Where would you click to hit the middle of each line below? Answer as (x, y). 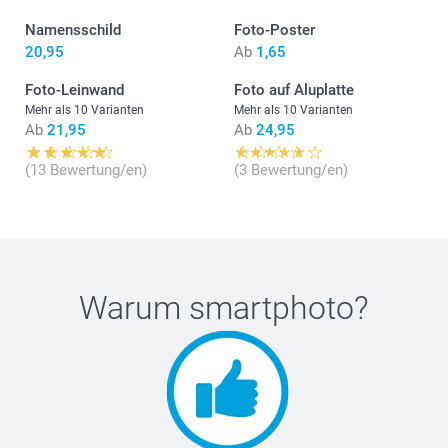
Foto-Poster (274, 30)
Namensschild (73, 30)
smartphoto (271, 308)
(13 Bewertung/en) (86, 170)
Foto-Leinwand (74, 90)
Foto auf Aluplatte (294, 90)
